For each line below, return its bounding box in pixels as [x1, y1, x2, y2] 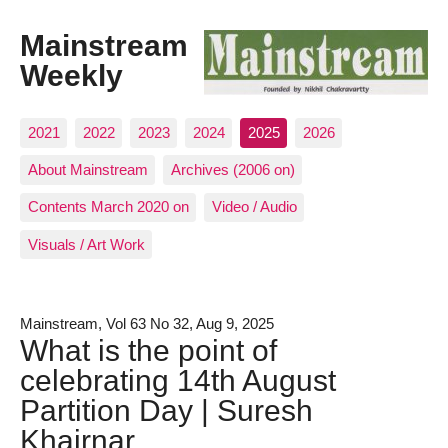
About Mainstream [27, 161, 148, 179]
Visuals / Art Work [27, 235, 145, 253]
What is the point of [20, 332, 277, 367]
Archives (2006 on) [170, 161, 295, 179]
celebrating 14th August [20, 362, 336, 397]
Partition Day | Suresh [20, 392, 313, 427]
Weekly [20, 58, 123, 93]
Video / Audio [211, 198, 297, 216]
